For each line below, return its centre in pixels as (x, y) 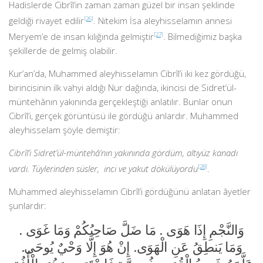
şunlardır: (28, 205)
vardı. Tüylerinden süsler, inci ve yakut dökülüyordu (103, 168)
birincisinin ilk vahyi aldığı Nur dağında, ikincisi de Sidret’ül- (123, 87)
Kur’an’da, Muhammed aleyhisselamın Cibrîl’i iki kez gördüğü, (127, 73)
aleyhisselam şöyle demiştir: (65, 130)
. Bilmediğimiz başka (203, 36)
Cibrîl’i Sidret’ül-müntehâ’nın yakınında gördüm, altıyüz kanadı (123, 153)
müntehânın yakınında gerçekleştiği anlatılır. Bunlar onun (121, 102)
